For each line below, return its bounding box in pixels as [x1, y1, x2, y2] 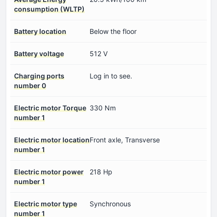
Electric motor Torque [14, 104, 86, 112]
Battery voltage [14, 49, 64, 58]
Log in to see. [90, 72, 132, 80]
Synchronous [90, 200, 131, 208]
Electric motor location [14, 136, 90, 144]
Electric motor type [14, 200, 77, 208]
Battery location [14, 27, 66, 36]
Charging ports [14, 72, 64, 80]
